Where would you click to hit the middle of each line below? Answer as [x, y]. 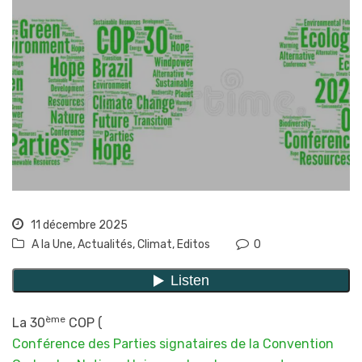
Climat [155, 245]
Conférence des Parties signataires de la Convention [173, 344]
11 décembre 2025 [78, 225]
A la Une [52, 245]
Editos [194, 245]
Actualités [105, 245]
